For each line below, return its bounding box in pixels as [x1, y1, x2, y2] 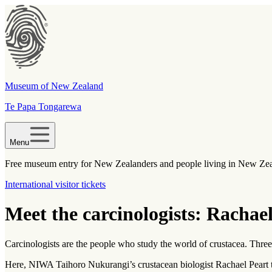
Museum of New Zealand [5, 81, 103, 91]
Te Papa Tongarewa [5, 101, 81, 112]
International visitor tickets [5, 179, 106, 189]
